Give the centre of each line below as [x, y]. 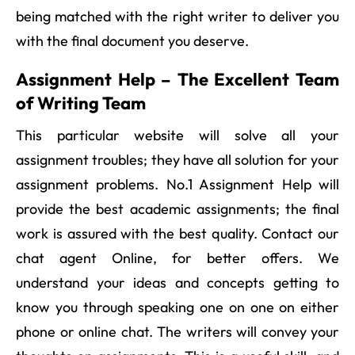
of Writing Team [81, 103]
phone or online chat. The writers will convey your [177, 331]
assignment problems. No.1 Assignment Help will [177, 184]
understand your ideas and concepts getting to [177, 282]
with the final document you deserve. [132, 40]
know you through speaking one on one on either [177, 307]
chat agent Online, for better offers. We [177, 258]
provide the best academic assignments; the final [177, 208]
